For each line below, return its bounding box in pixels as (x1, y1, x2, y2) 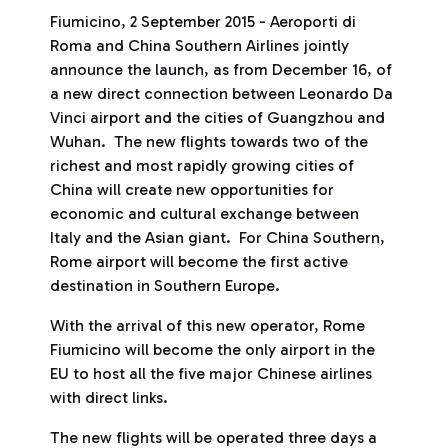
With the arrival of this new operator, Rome (50, 316, 365, 335)
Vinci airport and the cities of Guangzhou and (50, 108, 385, 127)
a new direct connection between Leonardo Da (50, 84, 393, 103)
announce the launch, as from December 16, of (50, 60, 392, 79)
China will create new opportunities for (50, 180, 334, 199)
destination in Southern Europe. (50, 276, 280, 295)
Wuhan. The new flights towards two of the (50, 132, 368, 151)
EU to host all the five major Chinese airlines (50, 364, 372, 383)
